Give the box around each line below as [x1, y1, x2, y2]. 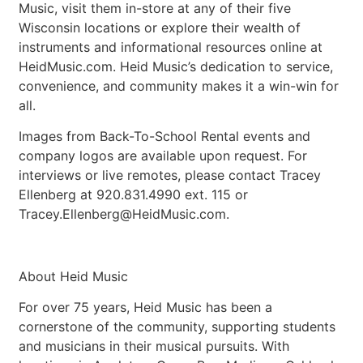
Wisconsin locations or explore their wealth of [19, 19, 301, 36]
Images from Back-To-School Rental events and [19, 127, 311, 144]
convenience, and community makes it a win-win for [19, 77, 340, 94]
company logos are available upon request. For [19, 147, 308, 164]
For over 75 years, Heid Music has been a [19, 299, 273, 316]
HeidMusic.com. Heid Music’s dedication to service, [19, 58, 334, 75]
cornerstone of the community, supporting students [19, 318, 336, 335]
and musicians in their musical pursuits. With [19, 338, 290, 355]
